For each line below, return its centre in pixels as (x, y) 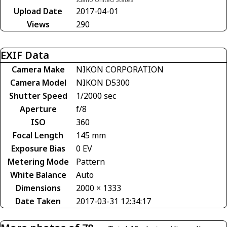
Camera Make (38, 69)
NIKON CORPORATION (120, 69)
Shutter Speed (38, 96)
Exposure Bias (38, 148)
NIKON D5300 (103, 82)
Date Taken (38, 201)
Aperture (38, 109)
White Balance (38, 175)
